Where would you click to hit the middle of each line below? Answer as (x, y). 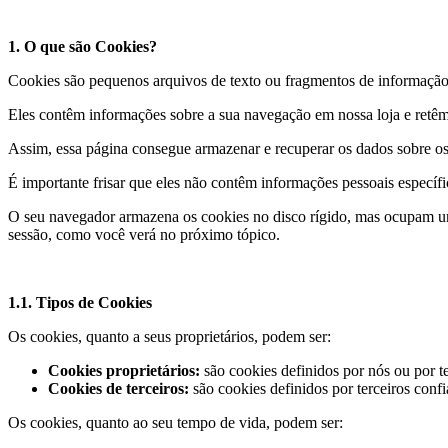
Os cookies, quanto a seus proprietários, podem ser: (169, 336)
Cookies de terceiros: (118, 388)
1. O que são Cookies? (82, 46)
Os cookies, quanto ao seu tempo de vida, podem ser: (175, 422)
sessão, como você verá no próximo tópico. (144, 234)
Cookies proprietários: (124, 370)
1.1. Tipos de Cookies (80, 302)
